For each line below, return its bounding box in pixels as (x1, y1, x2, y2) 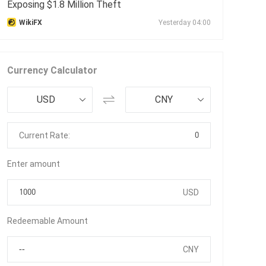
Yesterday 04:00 (159, 18, 211, 27)
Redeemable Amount (7, 216, 88, 226)
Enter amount (7, 159, 60, 169)
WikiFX (19, 18, 42, 27)
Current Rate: (19, 130, 70, 140)
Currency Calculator (7, 64, 97, 76)
